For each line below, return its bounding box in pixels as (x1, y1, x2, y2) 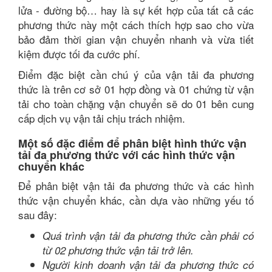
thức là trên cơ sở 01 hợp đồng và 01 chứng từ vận (18, 81, 254, 97)
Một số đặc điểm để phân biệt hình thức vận (18, 135, 246, 151)
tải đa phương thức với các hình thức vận (18, 147, 235, 163)
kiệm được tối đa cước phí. (18, 46, 140, 61)
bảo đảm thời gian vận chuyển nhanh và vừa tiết (18, 32, 254, 47)
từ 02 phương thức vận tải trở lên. (42, 243, 194, 257)
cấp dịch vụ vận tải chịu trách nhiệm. (18, 110, 185, 126)
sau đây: (18, 207, 57, 222)
